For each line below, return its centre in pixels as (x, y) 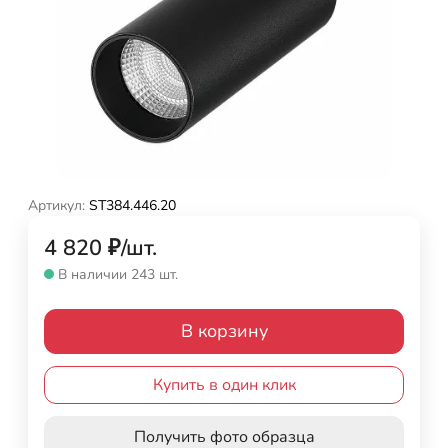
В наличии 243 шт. (118, 274)
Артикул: (56, 205)
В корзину (224, 330)
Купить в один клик (224, 384)
